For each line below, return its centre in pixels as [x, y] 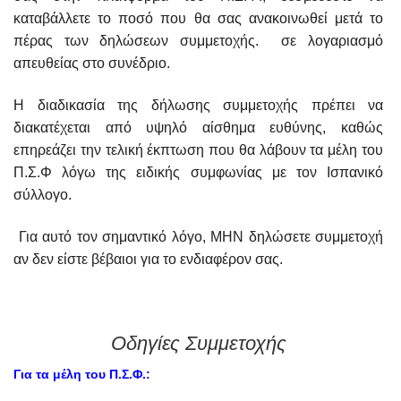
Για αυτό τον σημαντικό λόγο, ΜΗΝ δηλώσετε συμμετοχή [198, 237]
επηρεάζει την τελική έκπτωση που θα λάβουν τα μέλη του [198, 150]
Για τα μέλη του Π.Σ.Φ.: [82, 374]
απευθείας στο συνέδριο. [92, 63]
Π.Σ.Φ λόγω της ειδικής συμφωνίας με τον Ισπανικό [198, 172]
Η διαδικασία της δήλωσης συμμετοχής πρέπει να [198, 105]
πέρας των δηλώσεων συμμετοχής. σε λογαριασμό [198, 41]
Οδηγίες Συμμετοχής [198, 343]
